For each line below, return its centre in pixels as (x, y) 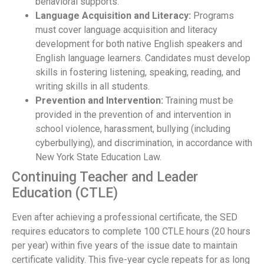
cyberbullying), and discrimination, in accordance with (144, 143)
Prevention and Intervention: (99, 101)
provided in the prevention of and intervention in (133, 115)
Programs (212, 16)
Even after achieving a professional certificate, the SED (125, 217)
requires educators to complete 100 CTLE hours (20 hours (131, 232)
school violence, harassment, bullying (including (133, 129)
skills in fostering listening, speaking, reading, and (138, 72)
